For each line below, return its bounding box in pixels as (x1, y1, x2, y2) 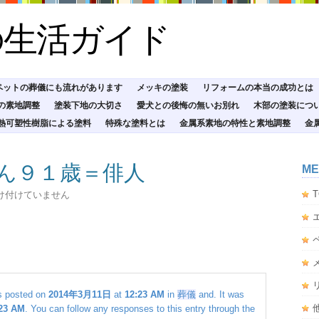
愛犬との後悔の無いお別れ (137, 100, 239, 110)
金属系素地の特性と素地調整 (179, 118, 291, 128)
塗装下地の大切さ (54, 100, 122, 110)
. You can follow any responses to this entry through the (25, 303, 255, 315)
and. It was (196, 289, 244, 300)
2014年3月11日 (48, 289, 111, 300)
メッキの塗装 (137, 83, 188, 93)
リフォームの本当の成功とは (202, 83, 313, 93)
